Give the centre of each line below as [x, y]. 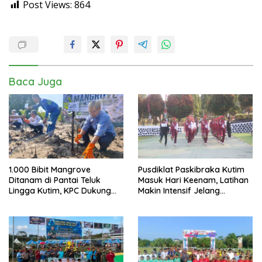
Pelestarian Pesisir [44, 201]
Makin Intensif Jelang [179, 191]
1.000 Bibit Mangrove [50, 170]
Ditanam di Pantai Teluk [55, 180]
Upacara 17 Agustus [177, 201]
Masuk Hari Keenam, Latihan [193, 180]
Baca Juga [35, 82]
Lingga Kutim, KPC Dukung [60, 191]
